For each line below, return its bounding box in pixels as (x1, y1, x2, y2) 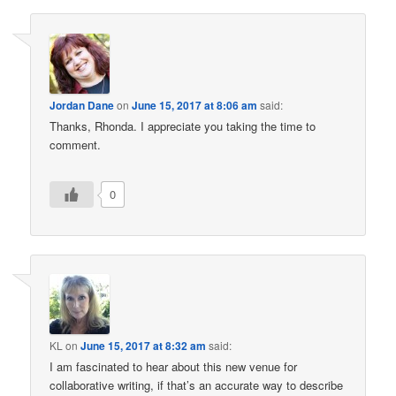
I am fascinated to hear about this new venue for (49, 358, 298, 376)
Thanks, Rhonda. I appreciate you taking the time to (49, 117, 316, 134)
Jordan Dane (49, 96, 115, 113)
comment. (49, 135, 102, 153)
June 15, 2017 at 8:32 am (80, 338, 207, 354)
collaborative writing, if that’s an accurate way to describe (49, 377, 344, 394)
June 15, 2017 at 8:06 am (132, 96, 258, 113)
